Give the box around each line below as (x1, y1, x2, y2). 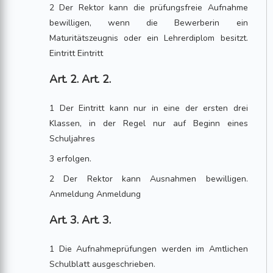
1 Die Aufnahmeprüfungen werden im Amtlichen (49, 243, 248, 255)
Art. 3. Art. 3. (49, 213, 112, 227)
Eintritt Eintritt (49, 48, 104, 59)
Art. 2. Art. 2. (49, 72, 112, 87)
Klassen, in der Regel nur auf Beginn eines (49, 118, 248, 129)
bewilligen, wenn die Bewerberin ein (49, 17, 248, 29)
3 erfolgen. (49, 153, 92, 165)
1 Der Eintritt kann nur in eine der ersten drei (49, 102, 248, 114)
